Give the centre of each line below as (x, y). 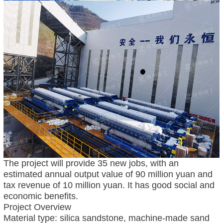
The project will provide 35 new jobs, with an (91, 163)
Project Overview (37, 207)
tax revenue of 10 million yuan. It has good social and (109, 185)
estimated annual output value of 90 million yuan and (108, 174)
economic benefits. (41, 196)
